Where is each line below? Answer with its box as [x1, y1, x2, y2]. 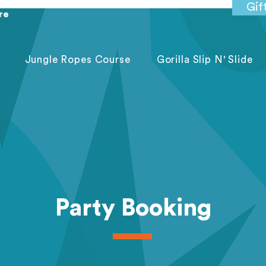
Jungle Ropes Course [24, 55, 131, 65]
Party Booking [55, 197, 211, 220]
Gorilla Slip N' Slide [156, 55, 253, 65]
